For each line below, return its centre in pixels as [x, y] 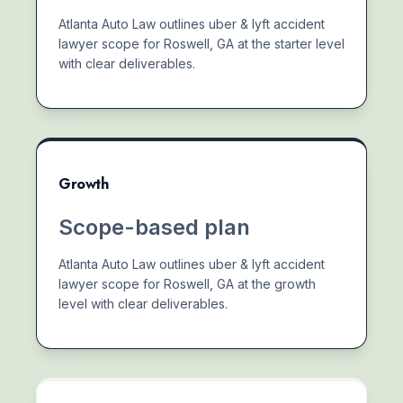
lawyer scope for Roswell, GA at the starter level [201, 43]
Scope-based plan [154, 227]
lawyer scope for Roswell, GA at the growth [187, 283]
